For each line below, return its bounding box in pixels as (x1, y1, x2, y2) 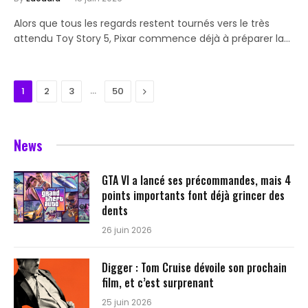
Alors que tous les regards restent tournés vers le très (14, 16, 269, 30)
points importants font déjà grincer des (102, 186, 285, 203)
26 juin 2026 (102, 223, 152, 236)
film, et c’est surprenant (102, 274, 214, 291)
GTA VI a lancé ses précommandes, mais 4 (102, 171, 291, 188)
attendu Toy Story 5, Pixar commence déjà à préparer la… (14, 31, 290, 45)
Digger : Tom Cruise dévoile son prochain (102, 258, 287, 276)
